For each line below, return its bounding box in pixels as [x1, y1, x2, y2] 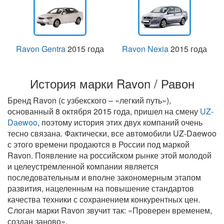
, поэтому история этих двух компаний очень [37, 116, 202, 128]
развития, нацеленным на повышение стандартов [7, 182, 194, 194]
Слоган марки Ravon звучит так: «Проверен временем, [7, 204, 212, 216]
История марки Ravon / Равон [29, 74, 194, 92]
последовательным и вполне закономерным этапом [7, 171, 201, 183]
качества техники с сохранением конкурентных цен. [7, 193, 200, 205]
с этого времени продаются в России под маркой [7, 138, 189, 150]
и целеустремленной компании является [7, 160, 158, 172]
